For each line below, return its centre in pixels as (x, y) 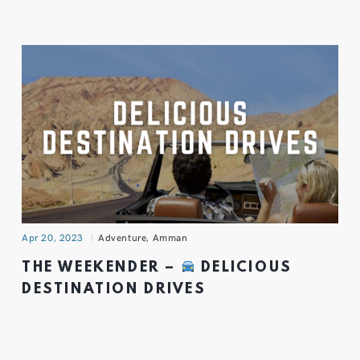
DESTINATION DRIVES (114, 289)
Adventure (123, 237)
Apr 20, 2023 (53, 237)
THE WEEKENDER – (101, 268)
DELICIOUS (243, 268)
